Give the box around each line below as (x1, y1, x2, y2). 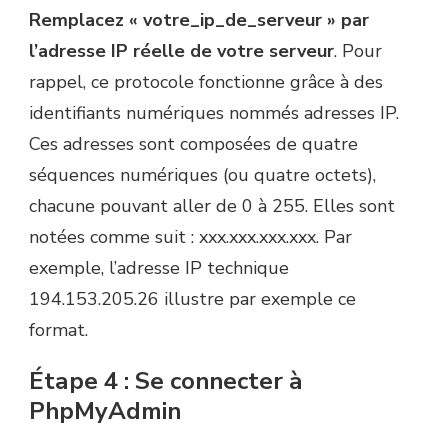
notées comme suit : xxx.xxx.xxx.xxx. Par (29, 224, 352, 249)
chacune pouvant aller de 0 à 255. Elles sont (29, 193, 395, 218)
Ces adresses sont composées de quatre (29, 131, 358, 156)
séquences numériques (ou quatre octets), (29, 162, 376, 187)
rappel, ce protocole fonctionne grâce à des (29, 69, 383, 94)
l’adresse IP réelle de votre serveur (29, 38, 334, 63)
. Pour (334, 38, 382, 63)
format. (29, 317, 88, 342)
